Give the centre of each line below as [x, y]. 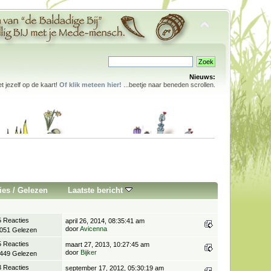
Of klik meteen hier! [90, 85]
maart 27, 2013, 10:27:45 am [108, 244]
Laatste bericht [97, 190]
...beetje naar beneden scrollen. [168, 85]
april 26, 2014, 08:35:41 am [105, 220]
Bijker [89, 252]
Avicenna [94, 228]
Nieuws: [202, 77]
